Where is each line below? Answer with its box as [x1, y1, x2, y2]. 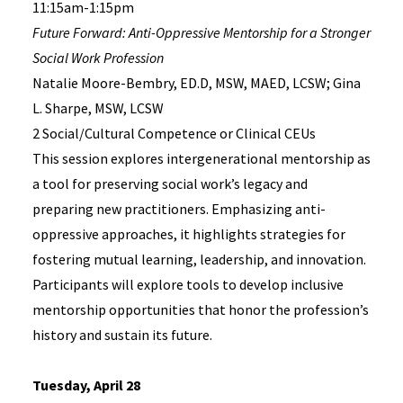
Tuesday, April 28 [31, 376, 140, 394]
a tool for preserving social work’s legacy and [31, 175, 308, 193]
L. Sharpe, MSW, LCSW [31, 99, 164, 117]
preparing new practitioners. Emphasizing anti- [31, 200, 326, 218]
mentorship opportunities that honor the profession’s [31, 300, 369, 318]
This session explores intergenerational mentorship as [31, 149, 371, 167]
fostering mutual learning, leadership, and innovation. [31, 250, 366, 268]
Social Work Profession [31, 49, 164, 67]
